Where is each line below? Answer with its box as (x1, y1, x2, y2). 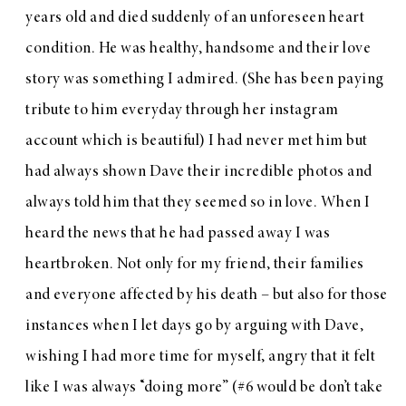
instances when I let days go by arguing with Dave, (25, 317, 363, 334)
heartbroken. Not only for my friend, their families (25, 256, 364, 273)
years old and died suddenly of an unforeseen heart (25, 9, 364, 26)
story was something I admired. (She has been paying (25, 71, 384, 88)
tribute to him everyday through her (25, 101, 269, 119)
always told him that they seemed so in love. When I (25, 194, 371, 211)
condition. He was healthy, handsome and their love (25, 40, 371, 57)
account (25, 132, 79, 150)
